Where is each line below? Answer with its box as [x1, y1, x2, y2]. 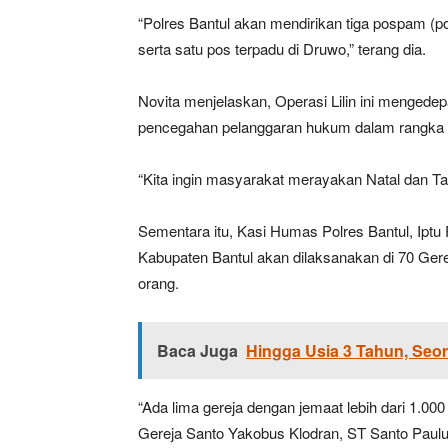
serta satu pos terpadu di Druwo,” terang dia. [138, 38, 426, 59]
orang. [138, 272, 179, 293]
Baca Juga [157, 339, 238, 362]
